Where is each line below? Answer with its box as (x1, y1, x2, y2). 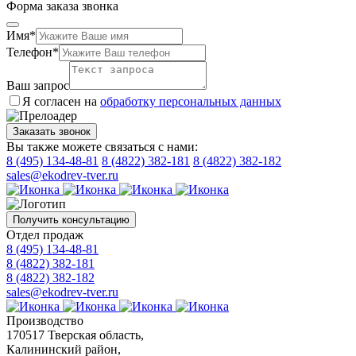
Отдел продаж (6, 227, 83, 242)
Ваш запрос (6, 78, 69, 92)
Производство (6, 313, 83, 327)
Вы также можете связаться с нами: (6, 139, 198, 153)
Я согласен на (22, 94, 100, 108)
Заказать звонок (13, 125, 91, 137)
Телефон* (6, 44, 59, 59)
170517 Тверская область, (6, 327, 144, 342)
